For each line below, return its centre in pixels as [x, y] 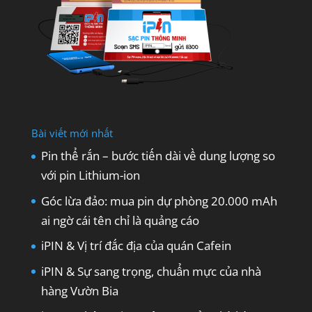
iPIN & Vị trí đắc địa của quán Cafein [136, 246]
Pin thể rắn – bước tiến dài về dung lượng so [158, 156]
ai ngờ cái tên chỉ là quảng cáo [120, 220]
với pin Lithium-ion [90, 175]
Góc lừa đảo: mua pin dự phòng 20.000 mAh [159, 201]
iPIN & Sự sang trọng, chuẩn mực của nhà [151, 271]
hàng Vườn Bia [79, 290]
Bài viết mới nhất [72, 133]
